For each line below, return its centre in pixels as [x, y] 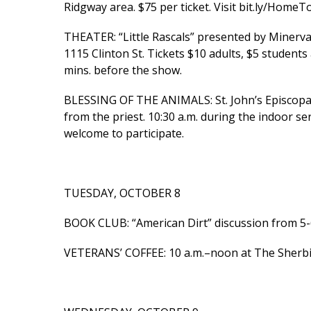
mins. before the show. [123, 70]
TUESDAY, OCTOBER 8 [122, 193]
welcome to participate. [124, 134]
